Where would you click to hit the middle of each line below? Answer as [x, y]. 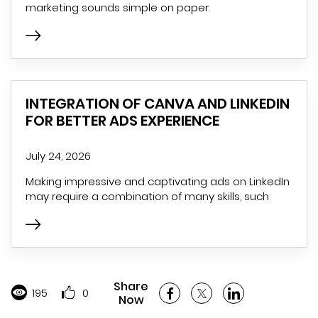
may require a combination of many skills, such [147, 196]
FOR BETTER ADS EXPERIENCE [122, 120]
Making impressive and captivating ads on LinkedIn [158, 181]
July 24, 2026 [58, 155]
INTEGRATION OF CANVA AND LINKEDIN [158, 103]
